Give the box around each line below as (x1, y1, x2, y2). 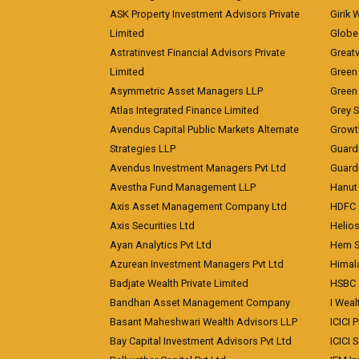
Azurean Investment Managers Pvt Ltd (110, 258, 284, 270)
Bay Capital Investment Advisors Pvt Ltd (110, 335, 292, 347)
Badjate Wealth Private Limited (110, 277, 248, 289)
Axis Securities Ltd (110, 220, 195, 232)
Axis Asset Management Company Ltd (110, 200, 287, 212)
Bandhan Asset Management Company (110, 296, 290, 309)
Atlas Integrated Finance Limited (110, 104, 259, 116)
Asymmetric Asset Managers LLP (110, 85, 263, 97)
